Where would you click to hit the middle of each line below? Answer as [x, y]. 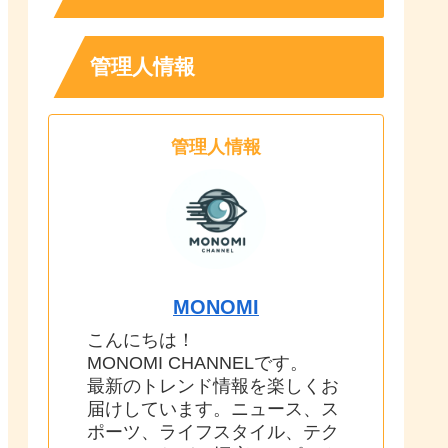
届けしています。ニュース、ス [213, 409]
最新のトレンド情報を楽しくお [213, 386]
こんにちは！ [141, 340]
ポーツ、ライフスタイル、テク [213, 432]
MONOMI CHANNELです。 [197, 363]
